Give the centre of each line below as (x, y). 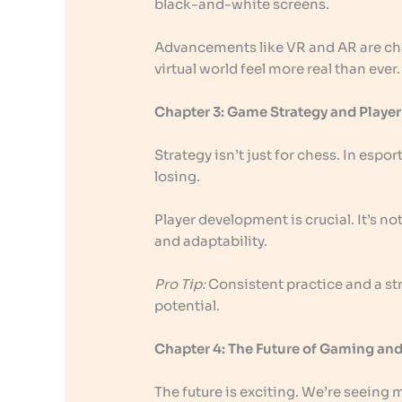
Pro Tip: (180, 284)
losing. (178, 177)
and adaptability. (211, 241)
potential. (188, 306)
